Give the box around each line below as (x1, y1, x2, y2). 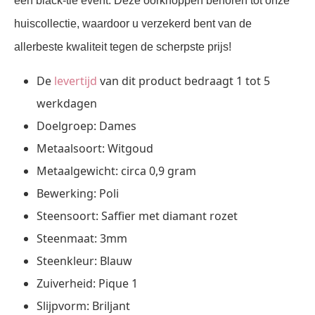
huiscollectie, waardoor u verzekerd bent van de (14, 17, 252, 30)
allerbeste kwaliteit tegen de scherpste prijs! (14, 40, 231, 53)
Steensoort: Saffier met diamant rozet (37, 207, 238, 224)
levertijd (54, 72, 97, 89)
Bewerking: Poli (37, 185, 119, 201)
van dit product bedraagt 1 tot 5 (97, 72, 270, 89)
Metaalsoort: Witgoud (37, 140, 153, 156)
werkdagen (37, 95, 97, 111)
